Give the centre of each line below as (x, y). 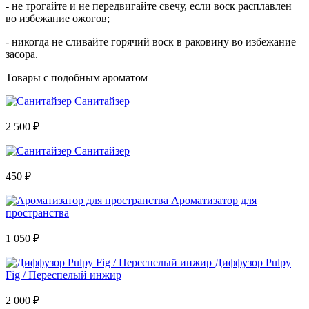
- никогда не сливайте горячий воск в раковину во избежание (151, 41)
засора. (22, 54)
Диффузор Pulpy (253, 262)
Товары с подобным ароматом (77, 77)
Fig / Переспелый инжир (63, 275)
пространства (37, 212)
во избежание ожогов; (58, 18)
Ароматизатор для (214, 200)
